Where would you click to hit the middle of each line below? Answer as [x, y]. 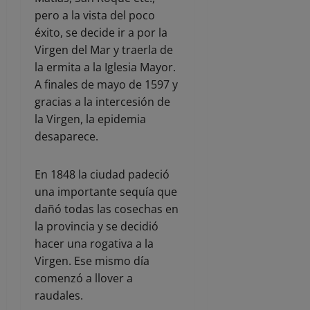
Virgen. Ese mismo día [92, 261]
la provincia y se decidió [97, 227]
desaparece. [66, 137]
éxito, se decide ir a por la [101, 33]
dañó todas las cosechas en [107, 209]
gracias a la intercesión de [102, 102]
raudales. [59, 296]
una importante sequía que [106, 192]
